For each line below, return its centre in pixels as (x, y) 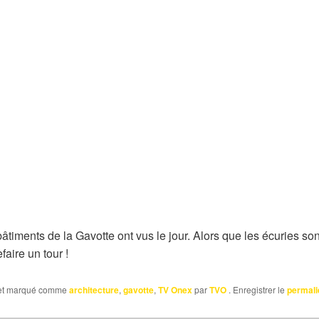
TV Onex (175, 290)
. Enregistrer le (257, 290)
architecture (94, 290)
